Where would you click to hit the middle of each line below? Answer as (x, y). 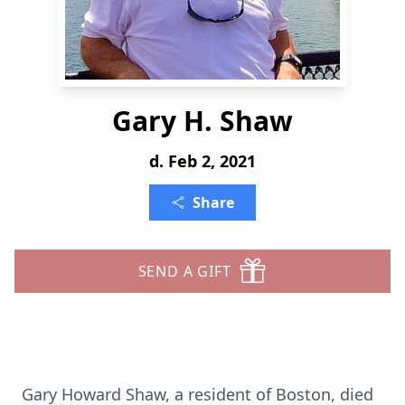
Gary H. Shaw (202, 121)
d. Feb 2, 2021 (202, 161)
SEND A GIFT (184, 271)
